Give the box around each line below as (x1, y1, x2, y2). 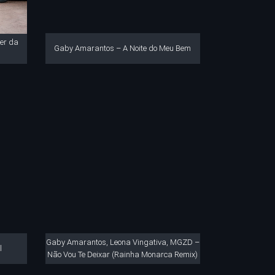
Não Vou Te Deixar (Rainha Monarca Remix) (47, 250, 198, 259)
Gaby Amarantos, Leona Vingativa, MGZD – (45, 238, 199, 247)
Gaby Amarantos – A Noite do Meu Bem (54, 43, 192, 53)
